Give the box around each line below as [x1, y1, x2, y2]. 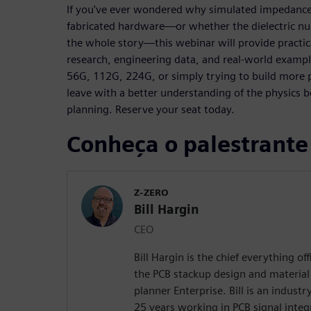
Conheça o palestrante [67, 131, 308, 158]
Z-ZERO [134, 187, 169, 199]
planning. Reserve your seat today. [67, 103, 235, 117]
